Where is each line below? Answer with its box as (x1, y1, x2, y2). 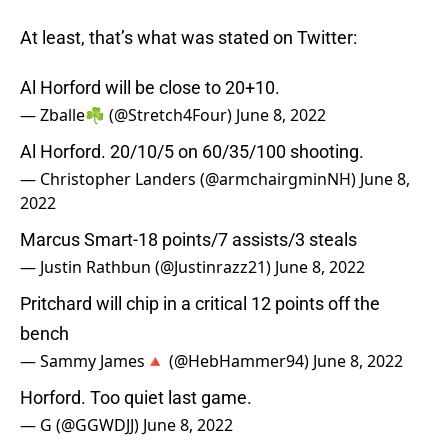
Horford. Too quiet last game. (20, 387, 252, 409)
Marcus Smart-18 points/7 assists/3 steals (20, 229, 357, 251)
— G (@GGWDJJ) (20, 414, 143, 437)
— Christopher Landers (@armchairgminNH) (20, 168, 360, 191)
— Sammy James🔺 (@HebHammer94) (20, 350, 313, 373)
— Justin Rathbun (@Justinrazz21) (20, 256, 275, 279)
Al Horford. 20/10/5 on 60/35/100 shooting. (20, 141, 364, 163)
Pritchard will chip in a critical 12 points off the (20, 293, 380, 315)
